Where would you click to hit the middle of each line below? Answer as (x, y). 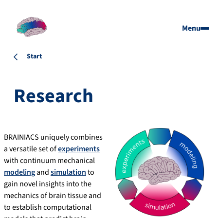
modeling (19, 173)
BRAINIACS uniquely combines (53, 137)
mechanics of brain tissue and (53, 196)
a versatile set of (31, 149)
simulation (68, 173)
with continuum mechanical (49, 161)
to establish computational (48, 208)
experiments (79, 149)
